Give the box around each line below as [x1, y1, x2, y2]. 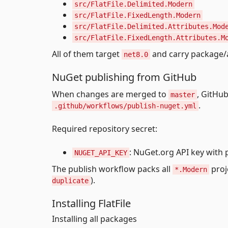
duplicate [52, 176, 89, 185]
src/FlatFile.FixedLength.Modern [74, 11, 201, 19]
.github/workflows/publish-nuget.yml [54, 101, 196, 110]
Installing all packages [52, 213, 137, 224]
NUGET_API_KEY [74, 148, 127, 157]
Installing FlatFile [52, 196, 131, 210]
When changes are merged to [52, 88, 168, 100]
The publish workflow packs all [52, 163, 173, 175]
